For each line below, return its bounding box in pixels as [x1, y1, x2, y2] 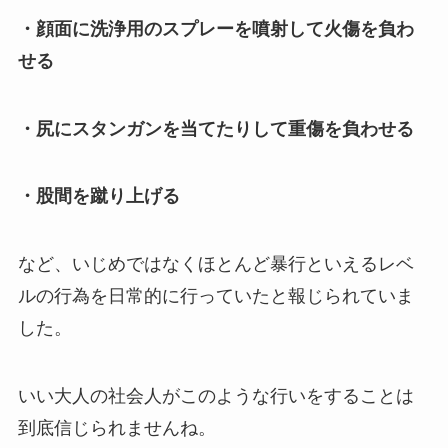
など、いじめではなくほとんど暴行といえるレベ [17, 254, 414, 275]
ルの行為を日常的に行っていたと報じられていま [17, 286, 414, 307]
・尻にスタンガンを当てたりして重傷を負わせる [17, 118, 414, 139]
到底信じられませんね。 [17, 418, 216, 439]
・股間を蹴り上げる [17, 186, 180, 207]
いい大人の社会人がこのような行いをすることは [17, 386, 414, 407]
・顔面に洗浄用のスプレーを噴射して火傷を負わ [17, 18, 414, 39]
